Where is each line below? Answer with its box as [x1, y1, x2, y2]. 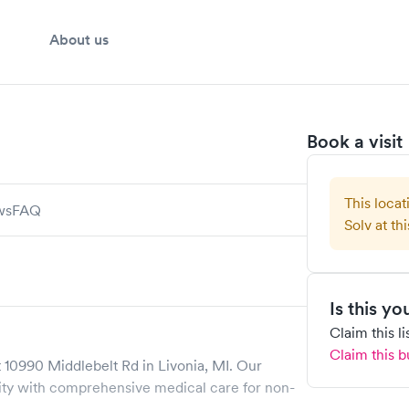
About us [49, 30, 109, 49]
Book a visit [307, 131, 403, 152]
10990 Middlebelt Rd [5, 356, 139, 374]
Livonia [158, 356, 204, 374]
